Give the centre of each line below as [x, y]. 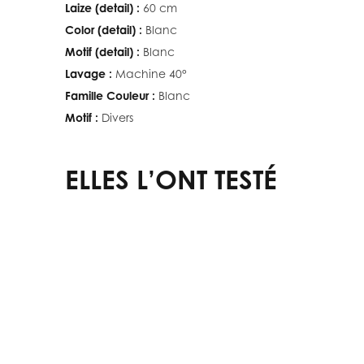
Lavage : [89, 73]
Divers [117, 117]
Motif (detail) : [102, 51]
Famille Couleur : [110, 95]
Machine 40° [151, 73]
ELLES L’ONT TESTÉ [171, 179]
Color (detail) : [104, 29]
